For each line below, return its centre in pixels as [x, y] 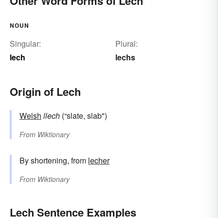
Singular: [25, 44]
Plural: [126, 44]
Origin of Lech [45, 92]
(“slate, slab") [83, 116]
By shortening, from [54, 161]
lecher [99, 161]
